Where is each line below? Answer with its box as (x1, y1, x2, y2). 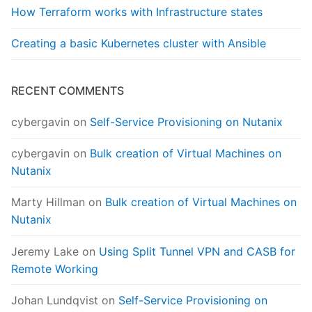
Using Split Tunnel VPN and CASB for (99, 244, 295, 258)
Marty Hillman (11, 195, 85, 210)
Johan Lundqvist (11, 292, 98, 307)
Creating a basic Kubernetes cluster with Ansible (11, 36, 266, 51)
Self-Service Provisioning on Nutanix (90, 115, 283, 130)
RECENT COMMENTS (11, 84, 124, 98)
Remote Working (11, 261, 98, 276)
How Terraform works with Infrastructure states (11, 5, 263, 19)
